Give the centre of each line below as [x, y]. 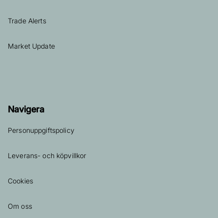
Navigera [26, 109]
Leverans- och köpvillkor [47, 156]
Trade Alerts [27, 21]
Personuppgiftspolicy [41, 130]
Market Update [31, 46]
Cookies [21, 181]
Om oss [20, 206]
